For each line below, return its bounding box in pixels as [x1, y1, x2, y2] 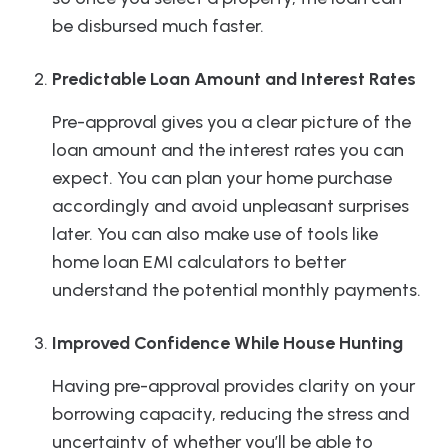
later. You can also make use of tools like [52, 223, 378, 246]
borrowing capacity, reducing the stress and [52, 403, 410, 426]
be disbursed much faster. [52, 15, 264, 38]
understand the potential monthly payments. [52, 279, 421, 302]
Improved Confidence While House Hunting [52, 332, 403, 355]
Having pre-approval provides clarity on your [52, 375, 415, 398]
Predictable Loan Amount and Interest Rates [52, 68, 416, 91]
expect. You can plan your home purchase [52, 167, 392, 190]
